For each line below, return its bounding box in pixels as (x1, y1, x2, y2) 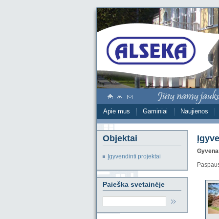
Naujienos (180, 108, 208, 115)
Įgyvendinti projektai (107, 153, 161, 160)
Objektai (102, 133, 137, 143)
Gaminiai (142, 108, 168, 115)
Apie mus (103, 108, 130, 115)
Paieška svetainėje (102, 180, 165, 188)
